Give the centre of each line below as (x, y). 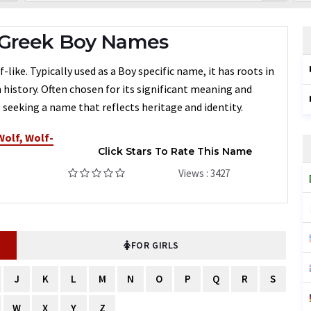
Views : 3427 (204, 173)
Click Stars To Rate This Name (175, 151)
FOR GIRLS (155, 245)
